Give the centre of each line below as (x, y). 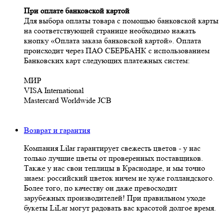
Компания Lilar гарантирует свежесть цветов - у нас (112, 148)
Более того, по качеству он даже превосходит (101, 188)
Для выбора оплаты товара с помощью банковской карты (121, 20)
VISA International (54, 90)
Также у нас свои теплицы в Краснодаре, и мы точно (114, 168)
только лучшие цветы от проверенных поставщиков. (113, 158)
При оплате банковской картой (77, 10)
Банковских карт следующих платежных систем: (107, 60)
